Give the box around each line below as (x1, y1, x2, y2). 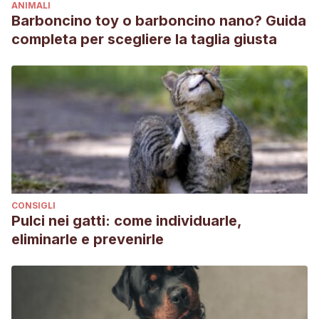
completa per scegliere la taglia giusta (11, 31, 277, 48)
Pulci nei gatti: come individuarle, (11, 212, 242, 229)
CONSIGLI (11, 200, 56, 211)
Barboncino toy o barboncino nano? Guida (11, 12, 306, 29)
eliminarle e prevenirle (11, 231, 164, 248)
